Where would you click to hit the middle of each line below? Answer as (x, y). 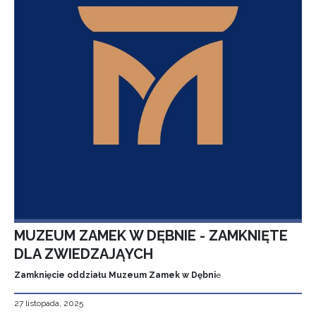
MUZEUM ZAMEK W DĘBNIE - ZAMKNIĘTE (151, 236)
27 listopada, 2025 (49, 303)
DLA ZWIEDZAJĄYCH (84, 254)
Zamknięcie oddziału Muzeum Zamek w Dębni (115, 275)
